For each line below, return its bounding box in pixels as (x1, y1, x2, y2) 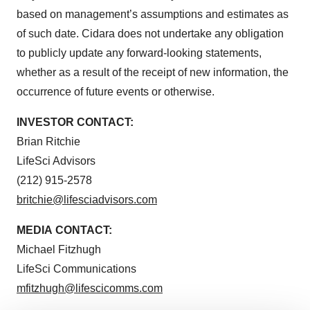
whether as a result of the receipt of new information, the (17, 66, 289, 78)
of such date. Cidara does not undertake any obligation (17, 27, 284, 39)
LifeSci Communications (17, 262, 136, 275)
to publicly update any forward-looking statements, (17, 46, 262, 59)
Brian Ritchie (17, 135, 80, 147)
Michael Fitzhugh (17, 243, 101, 255)
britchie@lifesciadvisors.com (17, 193, 157, 206)
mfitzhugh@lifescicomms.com (17, 282, 163, 294)
